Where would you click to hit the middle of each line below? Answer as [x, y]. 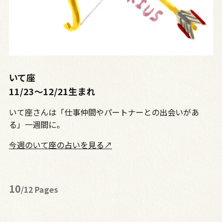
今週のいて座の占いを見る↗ [60, 144]
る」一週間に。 [36, 124]
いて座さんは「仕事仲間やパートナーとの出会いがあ [104, 112]
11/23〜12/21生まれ [52, 91]
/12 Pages [39, 189]
